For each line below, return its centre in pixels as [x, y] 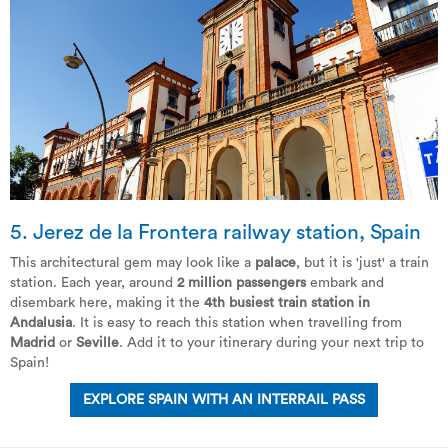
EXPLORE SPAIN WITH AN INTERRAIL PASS [224, 399]
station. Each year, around [91, 282]
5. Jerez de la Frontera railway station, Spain [215, 232]
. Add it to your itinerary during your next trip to [271, 342]
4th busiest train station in [287, 302]
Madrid [32, 342]
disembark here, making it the [107, 302]
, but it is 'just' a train [362, 262]
